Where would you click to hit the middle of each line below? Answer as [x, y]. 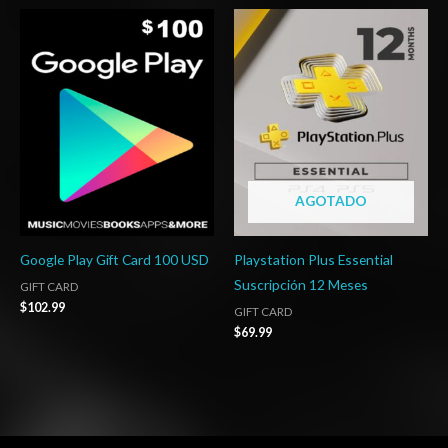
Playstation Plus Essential [313, 260]
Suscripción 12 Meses [301, 285]
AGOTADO [331, 201]
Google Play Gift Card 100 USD [114, 260]
